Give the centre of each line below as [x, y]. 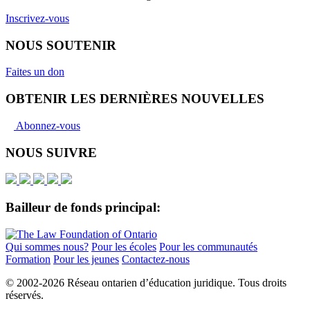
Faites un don [35, 72]
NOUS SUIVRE [51, 152]
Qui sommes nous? [47, 246]
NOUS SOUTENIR [61, 45]
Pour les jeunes [86, 259]
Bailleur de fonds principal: [83, 207]
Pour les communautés [208, 246]
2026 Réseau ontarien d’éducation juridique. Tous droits [164, 282]
